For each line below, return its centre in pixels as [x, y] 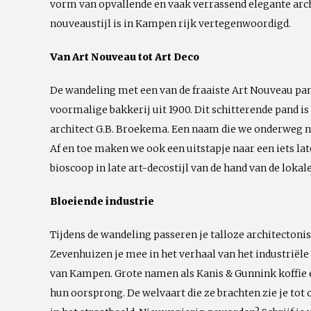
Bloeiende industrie [102, 201]
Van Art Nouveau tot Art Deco [125, 57]
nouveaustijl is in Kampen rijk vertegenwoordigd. [170, 24]
